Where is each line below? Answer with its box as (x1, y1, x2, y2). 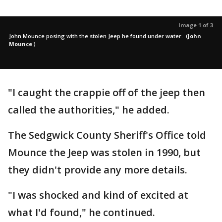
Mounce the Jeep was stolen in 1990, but (8, 146, 201, 159)
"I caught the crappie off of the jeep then (8, 86, 205, 99)
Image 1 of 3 (178, 21, 213, 29)
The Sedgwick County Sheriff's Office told (8, 128, 206, 142)
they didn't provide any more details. (8, 163, 190, 176)
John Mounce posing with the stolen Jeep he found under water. (9, 32, 184, 40)
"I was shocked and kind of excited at (8, 188, 188, 202)
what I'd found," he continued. (8, 206, 158, 219)
